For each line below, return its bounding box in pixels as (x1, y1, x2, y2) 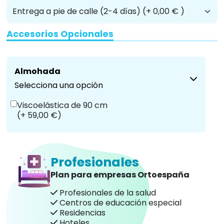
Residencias (57, 206, 105, 218)
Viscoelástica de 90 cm (17, 99, 107, 111)
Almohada (14, 65, 60, 77)
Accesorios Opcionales (6, 27, 113, 40)
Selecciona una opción (14, 79, 103, 91)
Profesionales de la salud (57, 186, 156, 198)
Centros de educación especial (57, 196, 181, 208)
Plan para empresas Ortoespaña (50, 168, 189, 180)
